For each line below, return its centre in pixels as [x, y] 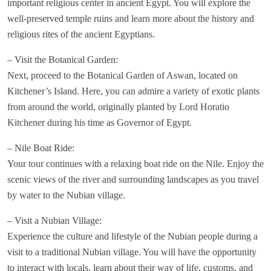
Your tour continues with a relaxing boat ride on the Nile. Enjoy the [135, 164]
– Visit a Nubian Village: [54, 221]
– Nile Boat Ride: [41, 148]
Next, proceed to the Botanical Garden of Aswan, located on [122, 76]
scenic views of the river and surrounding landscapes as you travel [133, 180]
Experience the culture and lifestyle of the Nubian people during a [132, 237]
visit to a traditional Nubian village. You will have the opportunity [132, 252]
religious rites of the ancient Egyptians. [81, 34]
